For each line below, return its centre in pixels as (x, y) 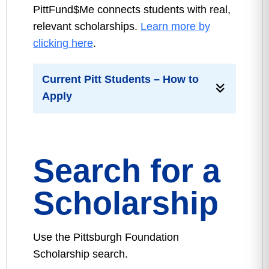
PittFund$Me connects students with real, (132, 10)
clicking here (63, 43)
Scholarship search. (80, 254)
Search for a (127, 171)
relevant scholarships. (87, 26)
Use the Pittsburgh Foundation (106, 237)
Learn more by (175, 26)
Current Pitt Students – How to (120, 79)
